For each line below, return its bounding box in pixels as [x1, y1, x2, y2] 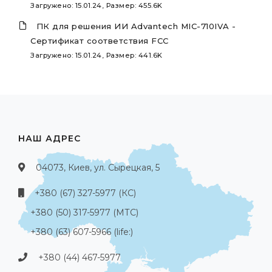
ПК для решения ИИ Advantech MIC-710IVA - [36, 21, 236, 31]
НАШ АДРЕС [18, 132, 81, 144]
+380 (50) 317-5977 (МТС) [30, 206, 138, 218]
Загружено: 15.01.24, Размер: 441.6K [30, 50, 163, 59]
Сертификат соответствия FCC [30, 35, 169, 46]
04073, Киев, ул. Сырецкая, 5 [36, 161, 160, 173]
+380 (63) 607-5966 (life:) [30, 226, 133, 237]
